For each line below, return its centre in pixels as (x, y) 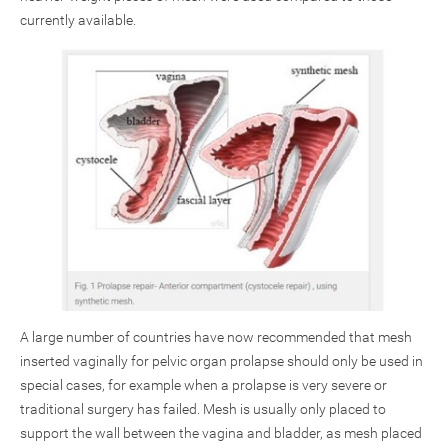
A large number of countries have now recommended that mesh (216, 337)
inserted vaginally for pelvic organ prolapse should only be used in (221, 361)
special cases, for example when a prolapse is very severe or (203, 385)
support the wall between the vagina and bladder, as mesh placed (221, 433)
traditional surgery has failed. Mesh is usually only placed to (203, 409)
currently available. (78, 19)
